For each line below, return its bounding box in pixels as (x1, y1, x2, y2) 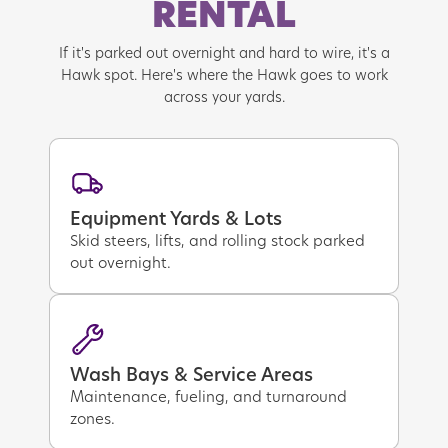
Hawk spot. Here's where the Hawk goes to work (60, 65, 388, 85)
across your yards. (163, 87, 285, 107)
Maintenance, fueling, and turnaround (70, 386, 348, 407)
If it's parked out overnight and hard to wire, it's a (58, 43, 390, 63)
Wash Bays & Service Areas (70, 362, 314, 387)
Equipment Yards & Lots (70, 206, 283, 231)
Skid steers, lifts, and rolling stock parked (70, 230, 366, 251)
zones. (70, 408, 116, 429)
